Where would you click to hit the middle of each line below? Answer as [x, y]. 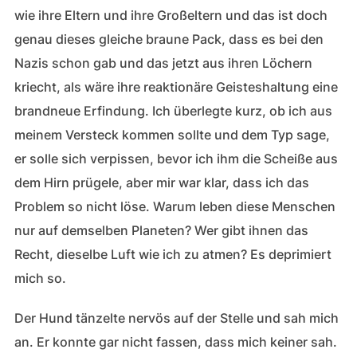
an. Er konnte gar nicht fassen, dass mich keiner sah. [175, 342]
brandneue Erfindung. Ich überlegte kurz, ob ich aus [173, 111]
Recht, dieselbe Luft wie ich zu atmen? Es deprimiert [173, 254]
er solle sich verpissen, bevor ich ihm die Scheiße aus [176, 159]
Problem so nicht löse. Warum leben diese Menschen [175, 206]
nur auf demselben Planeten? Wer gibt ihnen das [161, 230]
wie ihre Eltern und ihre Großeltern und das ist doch [171, 15]
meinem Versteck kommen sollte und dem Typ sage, [172, 135]
